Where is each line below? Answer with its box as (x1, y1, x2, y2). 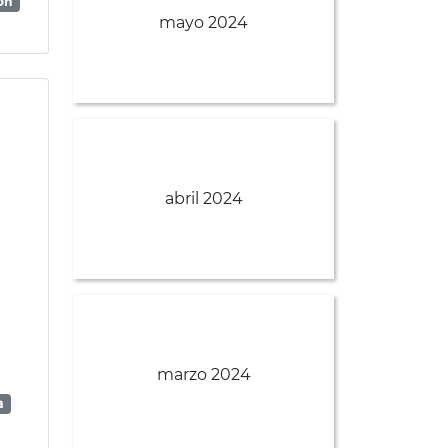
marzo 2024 (156, 365, 251, 385)
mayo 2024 (159, 13, 248, 33)
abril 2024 (164, 189, 243, 209)
